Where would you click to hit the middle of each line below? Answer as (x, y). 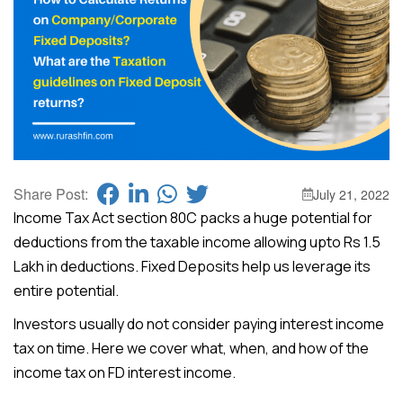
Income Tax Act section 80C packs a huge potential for (193, 218)
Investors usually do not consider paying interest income (199, 324)
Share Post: (51, 194)
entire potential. (67, 291)
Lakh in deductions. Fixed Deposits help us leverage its (192, 267)
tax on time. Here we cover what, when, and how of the (191, 349)
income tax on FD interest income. (126, 373)
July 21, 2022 (351, 195)
